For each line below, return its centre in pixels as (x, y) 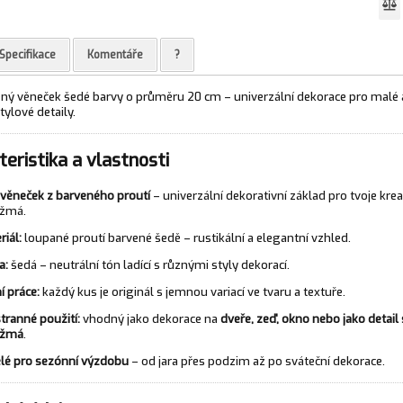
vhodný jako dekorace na (150, 318)
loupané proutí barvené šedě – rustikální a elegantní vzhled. (186, 237)
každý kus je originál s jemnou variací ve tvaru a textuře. (192, 291)
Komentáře (115, 54)
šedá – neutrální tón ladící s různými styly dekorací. (148, 264)
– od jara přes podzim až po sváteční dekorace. (256, 361)
